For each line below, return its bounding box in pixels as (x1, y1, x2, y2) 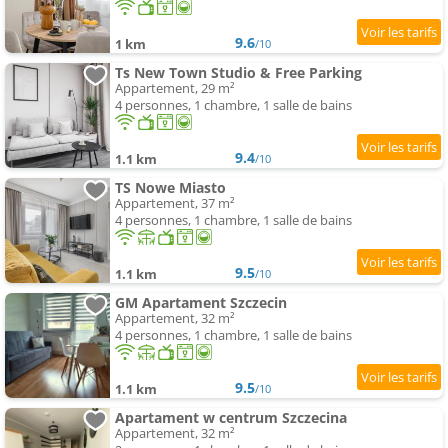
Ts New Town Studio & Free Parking (115, 63, 362, 83)
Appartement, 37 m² (115, 194, 235, 213)
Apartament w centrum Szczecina (115, 408, 347, 428)
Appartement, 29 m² (115, 79, 235, 98)
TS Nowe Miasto (115, 178, 226, 198)
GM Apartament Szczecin (115, 293, 287, 313)
